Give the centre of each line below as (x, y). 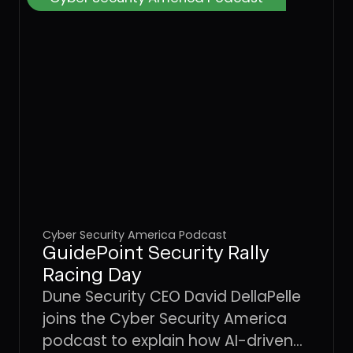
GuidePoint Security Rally (156, 252)
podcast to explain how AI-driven (167, 340)
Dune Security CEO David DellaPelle (171, 296)
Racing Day (92, 274)
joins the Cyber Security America (164, 318)
